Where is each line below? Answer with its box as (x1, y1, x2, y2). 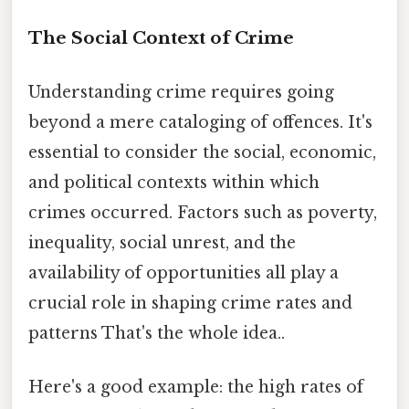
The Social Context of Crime (28, 26, 294, 48)
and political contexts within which (28, 172, 320, 193)
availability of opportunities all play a (28, 262, 339, 283)
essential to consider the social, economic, (28, 142, 376, 163)
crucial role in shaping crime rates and (28, 292, 352, 313)
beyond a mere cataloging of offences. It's (28, 111, 372, 132)
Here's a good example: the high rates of (28, 377, 363, 398)
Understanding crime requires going (28, 81, 334, 102)
